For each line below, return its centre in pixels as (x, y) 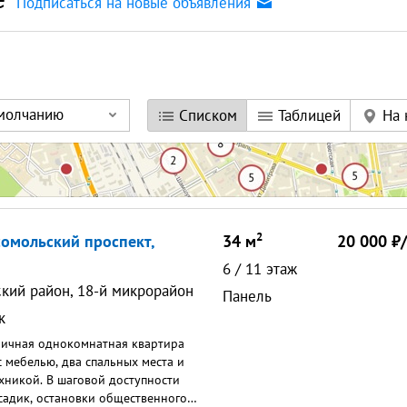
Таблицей (309, 116)
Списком (208, 116)
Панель (252, 297)
